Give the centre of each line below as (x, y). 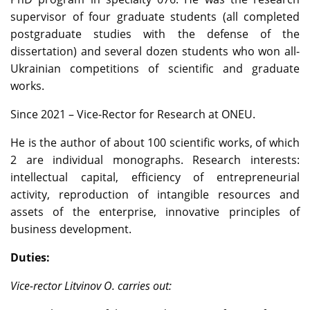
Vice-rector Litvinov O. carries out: (91, 286)
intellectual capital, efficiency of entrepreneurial (155, 177)
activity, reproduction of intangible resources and (155, 195)
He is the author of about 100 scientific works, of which (155, 143)
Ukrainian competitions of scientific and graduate (155, 69)
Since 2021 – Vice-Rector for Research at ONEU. (133, 115)
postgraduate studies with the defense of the (155, 34)
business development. (71, 229)
